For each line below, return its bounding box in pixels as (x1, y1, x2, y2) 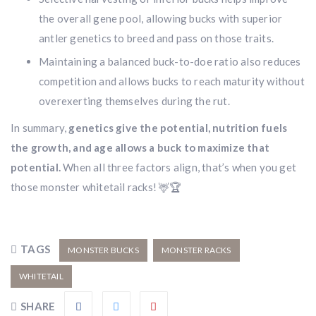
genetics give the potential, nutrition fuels (68, 121, 288, 134)
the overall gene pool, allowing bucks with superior (39, 12, 283, 25)
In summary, (11, 121, 69, 134)
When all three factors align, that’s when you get (61, 161, 297, 174)
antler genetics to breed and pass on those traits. (39, 32, 274, 44)
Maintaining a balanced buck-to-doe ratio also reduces (39, 55, 301, 68)
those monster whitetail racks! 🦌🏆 (11, 181, 182, 193)
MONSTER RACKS (162, 245, 231, 255)
